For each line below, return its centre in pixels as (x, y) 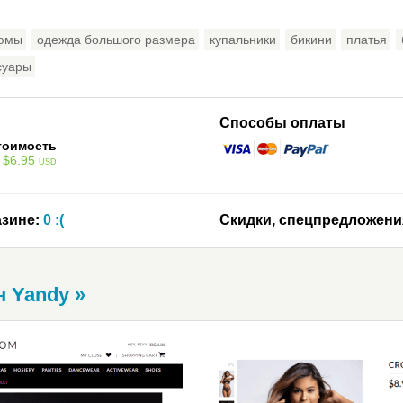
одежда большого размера (116, 40)
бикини (311, 40)
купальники (243, 40)
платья (367, 40)
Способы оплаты (282, 123)
